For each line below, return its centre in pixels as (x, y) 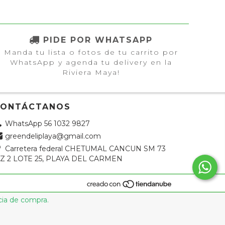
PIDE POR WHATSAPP (98, 40)
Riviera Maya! (91, 72)
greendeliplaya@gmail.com (53, 136)
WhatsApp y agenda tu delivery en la (91, 62)
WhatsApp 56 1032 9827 (47, 123)
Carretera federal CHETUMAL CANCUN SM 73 (85, 148)
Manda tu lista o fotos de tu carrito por (91, 52)
